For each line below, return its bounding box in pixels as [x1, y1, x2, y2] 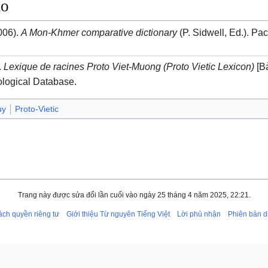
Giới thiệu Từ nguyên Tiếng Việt [66, 210, 170, 219]
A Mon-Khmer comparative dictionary [21, 26, 178, 38]
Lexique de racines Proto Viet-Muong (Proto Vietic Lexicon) [4, 61, 255, 72]
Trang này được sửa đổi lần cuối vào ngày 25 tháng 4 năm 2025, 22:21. [17, 191, 251, 200]
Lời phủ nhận [177, 210, 221, 219]
